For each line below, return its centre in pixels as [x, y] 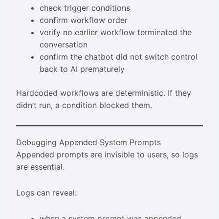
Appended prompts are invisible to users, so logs [107, 155]
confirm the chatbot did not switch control [118, 57]
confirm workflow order [83, 20]
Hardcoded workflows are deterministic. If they [103, 93]
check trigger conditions [85, 8]
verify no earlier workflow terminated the [115, 33]
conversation [63, 45]
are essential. [40, 167]
